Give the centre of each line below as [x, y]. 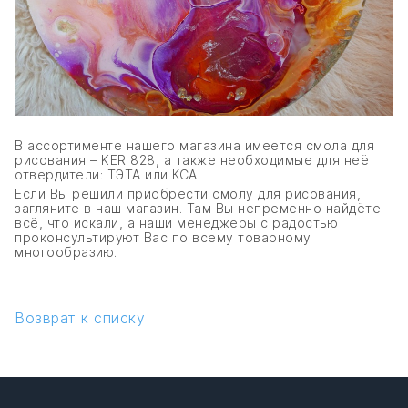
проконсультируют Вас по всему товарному [163, 237]
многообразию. [66, 251]
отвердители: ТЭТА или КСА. [107, 174]
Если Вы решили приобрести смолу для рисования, [188, 193]
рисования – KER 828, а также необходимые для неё [192, 159]
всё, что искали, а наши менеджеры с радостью [176, 222]
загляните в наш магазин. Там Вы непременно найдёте [198, 208]
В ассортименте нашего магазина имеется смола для [194, 145]
